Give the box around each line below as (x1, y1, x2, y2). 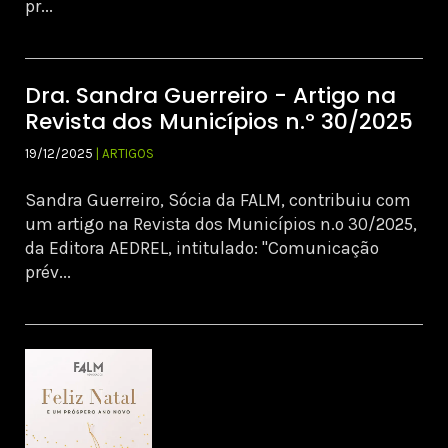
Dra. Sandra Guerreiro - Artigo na (25, 80, 396, 112)
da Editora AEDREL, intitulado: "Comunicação (25, 238, 379, 259)
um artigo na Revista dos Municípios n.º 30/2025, (25, 214, 417, 235)
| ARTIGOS (96, 146, 154, 162)
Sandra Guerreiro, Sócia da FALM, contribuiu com (25, 190, 411, 211)
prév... (25, 262, 71, 283)
